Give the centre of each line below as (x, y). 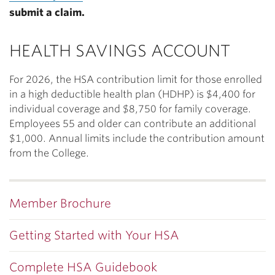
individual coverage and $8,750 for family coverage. (130, 109)
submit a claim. (49, 13)
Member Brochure (60, 203)
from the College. (49, 153)
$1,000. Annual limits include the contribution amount (137, 138)
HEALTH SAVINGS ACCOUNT (120, 51)
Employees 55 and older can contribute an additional (133, 124)
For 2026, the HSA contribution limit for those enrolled (136, 79)
